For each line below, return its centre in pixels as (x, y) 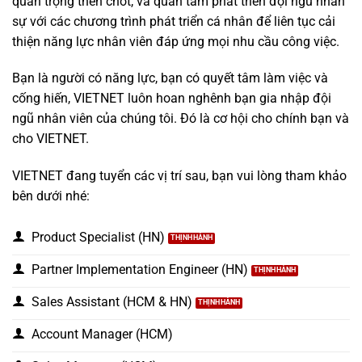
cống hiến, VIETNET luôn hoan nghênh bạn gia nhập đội (172, 99)
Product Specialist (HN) (98, 237)
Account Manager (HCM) (102, 334)
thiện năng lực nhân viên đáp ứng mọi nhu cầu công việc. (176, 41)
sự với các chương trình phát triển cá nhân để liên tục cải (174, 21)
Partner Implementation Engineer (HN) (140, 269)
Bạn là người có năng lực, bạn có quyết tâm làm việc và (170, 78)
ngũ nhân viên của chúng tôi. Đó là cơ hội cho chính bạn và (181, 119)
